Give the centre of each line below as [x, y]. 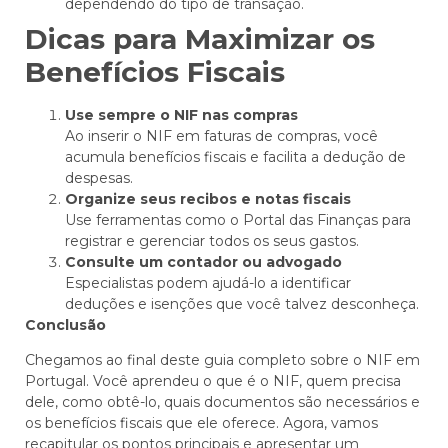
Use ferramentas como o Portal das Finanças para [238, 220]
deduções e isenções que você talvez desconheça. [242, 304]
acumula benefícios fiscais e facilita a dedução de [235, 157]
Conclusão [65, 325]
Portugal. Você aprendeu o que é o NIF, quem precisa [213, 381]
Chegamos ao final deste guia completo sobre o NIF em [222, 360]
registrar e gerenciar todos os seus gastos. [212, 241]
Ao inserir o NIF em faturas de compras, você [221, 136]
